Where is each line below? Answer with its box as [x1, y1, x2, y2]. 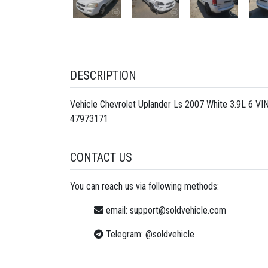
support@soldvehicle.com [130, 204, 226, 216]
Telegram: [103, 228, 145, 240]
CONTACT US [70, 150, 132, 165]
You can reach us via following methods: [70, 180, 219, 192]
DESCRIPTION [70, 68, 136, 83]
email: [103, 204, 130, 216]
